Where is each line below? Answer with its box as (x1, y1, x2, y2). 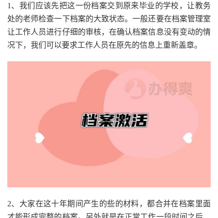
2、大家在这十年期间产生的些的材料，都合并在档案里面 (7, 200, 211, 208)
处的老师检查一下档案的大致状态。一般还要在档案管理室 (7, 15, 211, 23)
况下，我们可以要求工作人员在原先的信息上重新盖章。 (7, 41, 202, 50)
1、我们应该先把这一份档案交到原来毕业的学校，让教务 (7, 1, 211, 10)
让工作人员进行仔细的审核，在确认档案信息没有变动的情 (7, 28, 211, 36)
